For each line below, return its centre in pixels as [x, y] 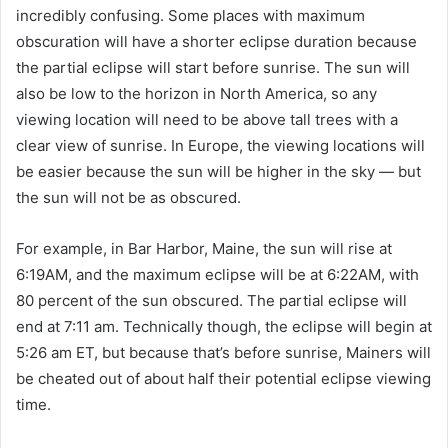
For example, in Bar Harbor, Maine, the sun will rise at [204, 249]
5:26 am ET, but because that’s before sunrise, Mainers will [223, 353]
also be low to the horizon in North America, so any [196, 94]
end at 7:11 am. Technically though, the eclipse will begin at [224, 327]
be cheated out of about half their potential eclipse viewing [223, 379]
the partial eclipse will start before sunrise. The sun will [213, 68]
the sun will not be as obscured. [128, 198]
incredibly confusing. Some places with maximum [190, 16]
